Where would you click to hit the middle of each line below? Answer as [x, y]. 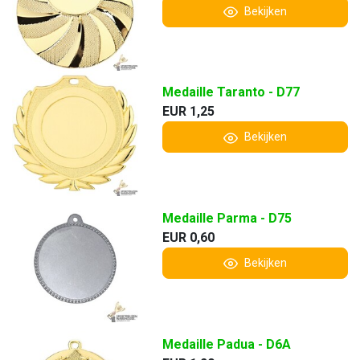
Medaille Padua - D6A [226, 344]
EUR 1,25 [188, 112]
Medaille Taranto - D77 [231, 92]
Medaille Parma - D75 [227, 219]
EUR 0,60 [188, 238]
